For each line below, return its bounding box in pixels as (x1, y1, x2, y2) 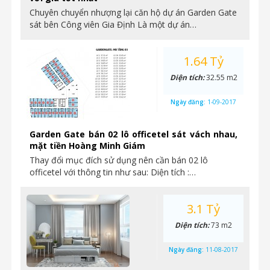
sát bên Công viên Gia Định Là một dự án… (30, 19, 196, 30)
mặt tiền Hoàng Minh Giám (30, 140, 145, 151)
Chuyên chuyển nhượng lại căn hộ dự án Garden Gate (30, 7, 237, 18)
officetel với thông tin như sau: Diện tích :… (30, 166, 196, 178)
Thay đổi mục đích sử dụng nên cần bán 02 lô (30, 154, 208, 166)
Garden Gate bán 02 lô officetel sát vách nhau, (30, 128, 237, 140)
